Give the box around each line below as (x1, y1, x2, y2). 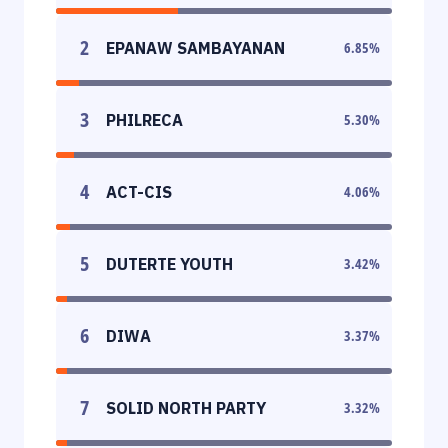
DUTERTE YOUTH (106, 253, 233, 274)
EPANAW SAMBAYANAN (106, 37, 285, 58)
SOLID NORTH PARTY (106, 397, 266, 418)
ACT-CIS (106, 181, 172, 202)
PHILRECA (106, 109, 183, 130)
